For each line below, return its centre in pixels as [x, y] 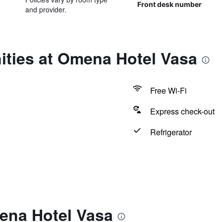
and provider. [46, 9]
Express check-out [182, 111]
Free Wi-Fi [168, 90]
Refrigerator [171, 132]
